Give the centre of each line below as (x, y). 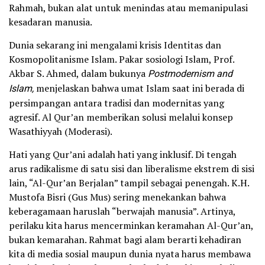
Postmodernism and (190, 74)
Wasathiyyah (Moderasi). (61, 131)
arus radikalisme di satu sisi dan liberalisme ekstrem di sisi (132, 168)
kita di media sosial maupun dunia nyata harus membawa (130, 253)
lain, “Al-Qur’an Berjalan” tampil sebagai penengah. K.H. (129, 182)
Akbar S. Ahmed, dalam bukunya (78, 73)
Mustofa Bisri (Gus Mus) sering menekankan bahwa (117, 197)
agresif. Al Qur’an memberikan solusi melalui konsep (121, 117)
